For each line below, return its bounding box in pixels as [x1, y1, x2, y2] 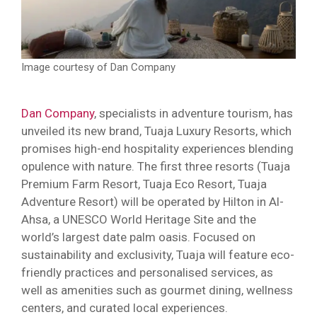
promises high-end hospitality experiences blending [21, 141, 294, 156]
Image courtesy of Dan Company [21, 60, 175, 74]
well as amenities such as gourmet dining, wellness [21, 282, 293, 297]
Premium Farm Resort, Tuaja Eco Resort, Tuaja [21, 176, 267, 191]
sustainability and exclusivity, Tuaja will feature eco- [21, 247, 294, 262]
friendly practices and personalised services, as [21, 265, 273, 279]
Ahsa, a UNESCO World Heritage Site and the [21, 212, 256, 226]
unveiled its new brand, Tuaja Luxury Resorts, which [21, 123, 292, 138]
